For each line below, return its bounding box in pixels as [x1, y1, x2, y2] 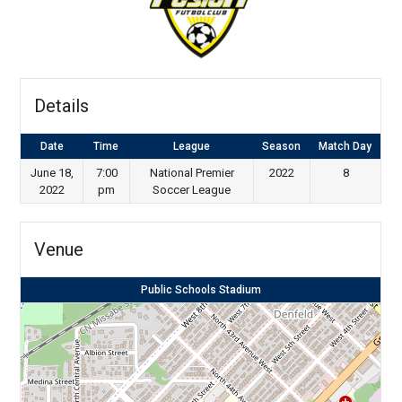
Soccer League [153, 183, 232, 197]
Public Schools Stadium [140, 284, 261, 297]
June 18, [30, 166, 74, 180]
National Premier [149, 166, 234, 180]
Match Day [319, 140, 372, 153]
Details [34, 95, 90, 118]
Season [262, 140, 301, 153]
